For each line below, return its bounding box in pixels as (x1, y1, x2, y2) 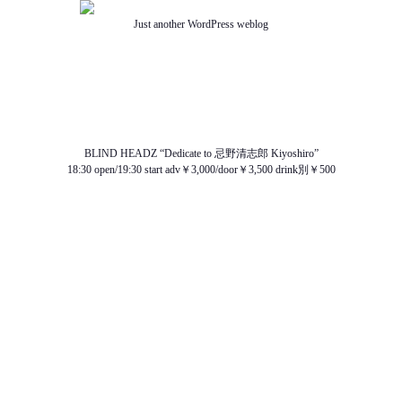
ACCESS (180, 131, 222, 144)
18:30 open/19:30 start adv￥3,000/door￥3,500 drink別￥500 (66, 163, 336, 176)
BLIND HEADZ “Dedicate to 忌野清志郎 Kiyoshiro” (83, 147, 319, 160)
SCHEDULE (172, 83, 230, 95)
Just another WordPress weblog (134, 18, 268, 31)
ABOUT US (173, 50, 229, 63)
